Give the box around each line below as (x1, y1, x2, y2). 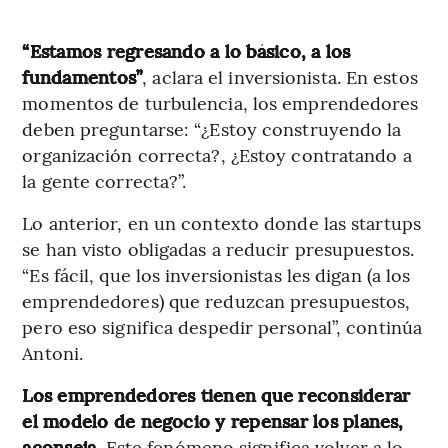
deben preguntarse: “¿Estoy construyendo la (22, 116, 402, 142)
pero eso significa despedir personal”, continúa (22, 314, 423, 340)
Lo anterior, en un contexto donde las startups (22, 210, 421, 236)
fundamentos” (22, 64, 143, 90)
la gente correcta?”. (22, 168, 187, 194)
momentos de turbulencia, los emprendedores (22, 90, 419, 116)
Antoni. (22, 340, 84, 366)
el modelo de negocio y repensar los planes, (22, 408, 404, 434)
